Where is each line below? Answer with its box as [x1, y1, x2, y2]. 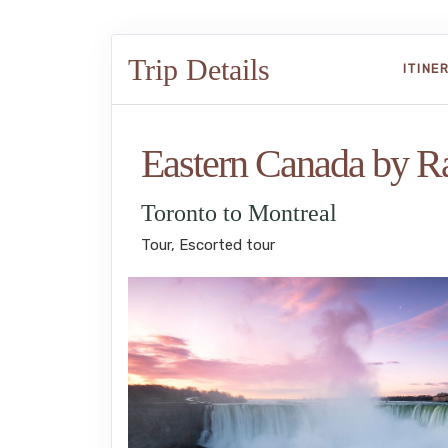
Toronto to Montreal [140, 200, 337, 226]
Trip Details [128, 52, 270, 86]
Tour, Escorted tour [140, 236, 275, 254]
